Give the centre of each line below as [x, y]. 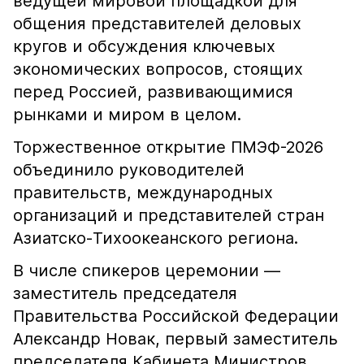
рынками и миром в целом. [127, 115]
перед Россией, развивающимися [153, 92]
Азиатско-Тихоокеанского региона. [156, 238]
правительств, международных [143, 193]
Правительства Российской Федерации [176, 316]
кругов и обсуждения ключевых [144, 46]
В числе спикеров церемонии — [147, 271]
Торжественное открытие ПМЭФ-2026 [168, 147]
